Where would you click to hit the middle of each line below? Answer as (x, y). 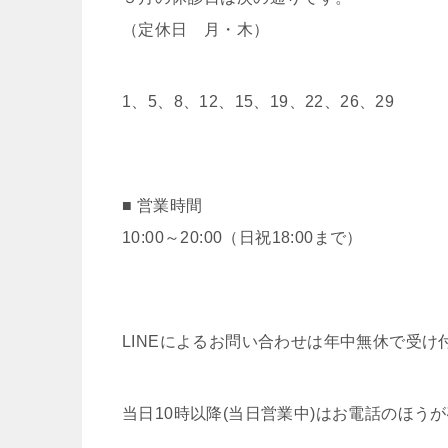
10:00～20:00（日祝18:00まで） (242, 237)
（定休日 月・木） (196, 29)
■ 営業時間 (162, 205)
